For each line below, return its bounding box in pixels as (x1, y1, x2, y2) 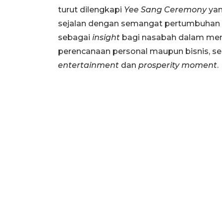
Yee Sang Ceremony (124, 5, 207, 15)
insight (92, 33, 120, 43)
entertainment (58, 60, 119, 70)
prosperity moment (138, 60, 217, 70)
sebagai (58, 33, 92, 43)
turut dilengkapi (58, 5, 124, 15)
